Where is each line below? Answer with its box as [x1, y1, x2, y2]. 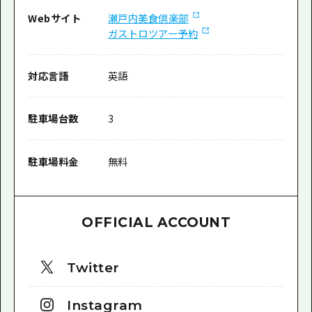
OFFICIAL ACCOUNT [81, 214, 231, 231]
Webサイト [28, 10, 81, 26]
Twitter [67, 260, 120, 276]
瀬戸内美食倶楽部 [107, 10, 189, 26]
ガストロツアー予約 [107, 26, 198, 41]
